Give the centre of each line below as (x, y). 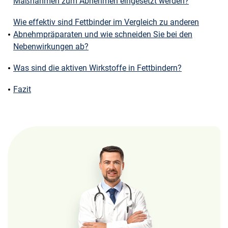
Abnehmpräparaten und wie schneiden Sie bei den (103, 34)
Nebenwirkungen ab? (51, 47)
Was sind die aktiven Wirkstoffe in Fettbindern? (97, 68)
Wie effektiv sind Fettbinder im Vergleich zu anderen (106, 22)
